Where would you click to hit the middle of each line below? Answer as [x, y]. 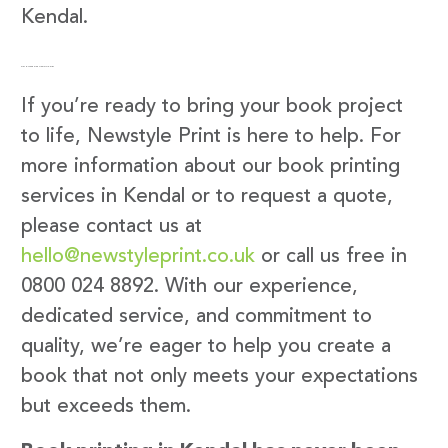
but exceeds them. [106, 407]
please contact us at [111, 227]
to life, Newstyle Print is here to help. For [211, 137]
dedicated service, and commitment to [196, 317]
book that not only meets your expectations [219, 377]
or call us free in [331, 257]
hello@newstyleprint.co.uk [138, 257]
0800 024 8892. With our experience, [189, 287]
